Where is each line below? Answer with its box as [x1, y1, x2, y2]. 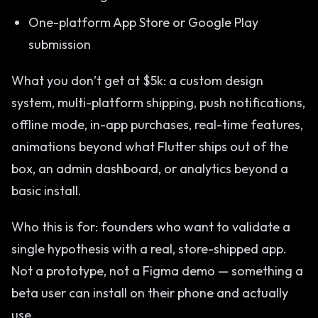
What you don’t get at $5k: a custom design [11, 72, 263, 89]
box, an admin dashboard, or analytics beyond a [11, 160, 288, 177]
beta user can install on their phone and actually [11, 285, 288, 301]
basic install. [11, 182, 82, 199]
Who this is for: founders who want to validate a [11, 219, 290, 235]
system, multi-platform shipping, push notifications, [11, 94, 305, 111]
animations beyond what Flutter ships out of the [11, 138, 288, 155]
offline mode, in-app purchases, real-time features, [11, 116, 303, 133]
